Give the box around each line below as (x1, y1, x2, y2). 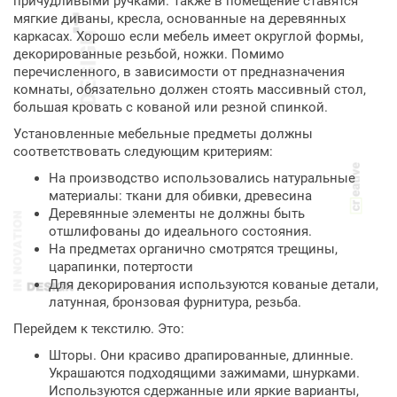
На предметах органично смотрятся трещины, (49, 241, 338, 257)
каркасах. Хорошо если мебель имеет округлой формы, (13, 28, 363, 44)
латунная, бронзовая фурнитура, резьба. (49, 294, 301, 310)
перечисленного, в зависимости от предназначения (13, 64, 345, 80)
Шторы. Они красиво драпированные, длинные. (49, 347, 354, 363)
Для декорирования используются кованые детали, (49, 276, 378, 292)
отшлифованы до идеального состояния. (49, 223, 312, 239)
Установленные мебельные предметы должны (13, 126, 313, 142)
